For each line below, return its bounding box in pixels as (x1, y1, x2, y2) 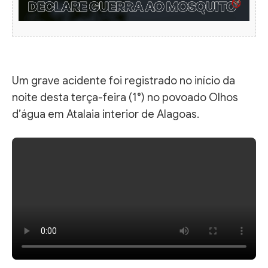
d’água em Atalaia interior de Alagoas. (12, 107, 199, 121)
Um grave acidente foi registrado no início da (12, 74, 235, 87)
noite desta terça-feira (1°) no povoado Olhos (12, 90, 238, 104)
